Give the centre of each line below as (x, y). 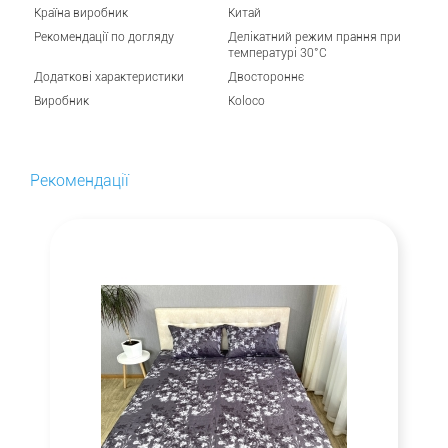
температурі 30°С (277, 52)
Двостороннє (266, 76)
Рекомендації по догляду (104, 36)
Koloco (246, 100)
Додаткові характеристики (109, 76)
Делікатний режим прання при (314, 36)
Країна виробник (81, 12)
